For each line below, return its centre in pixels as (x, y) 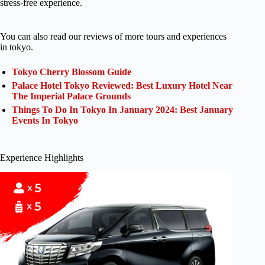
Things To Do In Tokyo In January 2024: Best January (122, 109)
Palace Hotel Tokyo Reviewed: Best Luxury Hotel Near (122, 85)
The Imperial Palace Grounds (71, 96)
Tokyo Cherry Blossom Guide (72, 72)
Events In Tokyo (45, 120)
